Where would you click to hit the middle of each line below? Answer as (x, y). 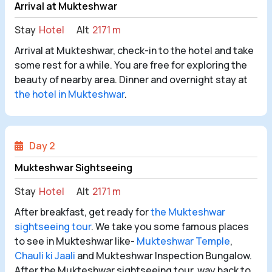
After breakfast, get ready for (83, 212)
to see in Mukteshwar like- (76, 241)
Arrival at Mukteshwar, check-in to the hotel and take (134, 50)
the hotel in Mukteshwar (70, 94)
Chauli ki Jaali (45, 255)
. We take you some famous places (170, 226)
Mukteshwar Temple (183, 241)
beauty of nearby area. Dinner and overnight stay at (131, 79)
